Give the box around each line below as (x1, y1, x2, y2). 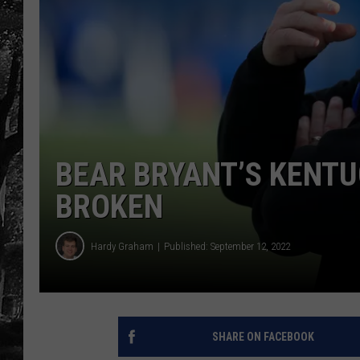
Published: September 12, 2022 (164, 239, 290, 252)
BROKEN (55, 188, 163, 226)
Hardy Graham (91, 239, 153, 252)
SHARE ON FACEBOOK (211, 330, 314, 343)
